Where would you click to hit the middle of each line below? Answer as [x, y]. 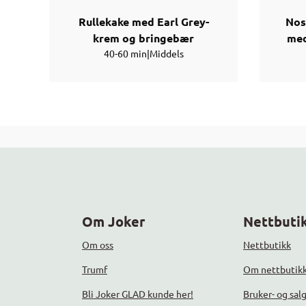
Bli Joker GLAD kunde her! [138, 294]
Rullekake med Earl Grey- [143, 22]
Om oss [98, 245]
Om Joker [113, 222]
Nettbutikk [267, 245]
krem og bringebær [143, 38]
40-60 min [125, 54]
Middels [166, 54]
